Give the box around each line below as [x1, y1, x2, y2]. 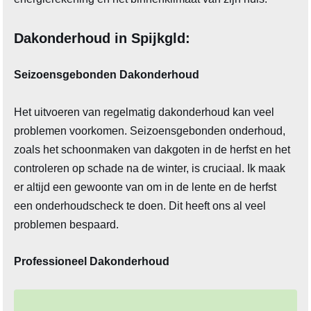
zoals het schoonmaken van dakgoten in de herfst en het [14, 144, 291, 156]
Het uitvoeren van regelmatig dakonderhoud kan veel [14, 106, 275, 119]
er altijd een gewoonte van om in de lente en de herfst [14, 181, 277, 194]
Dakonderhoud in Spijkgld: [14, 31, 191, 47]
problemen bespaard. [14, 219, 119, 231]
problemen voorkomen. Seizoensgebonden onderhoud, [14, 125, 286, 137]
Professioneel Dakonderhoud [14, 255, 170, 268]
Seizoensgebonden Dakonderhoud [14, 69, 200, 81]
